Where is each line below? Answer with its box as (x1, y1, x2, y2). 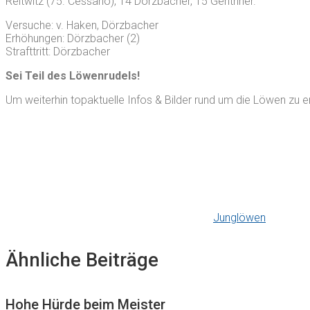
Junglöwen (213, 210, 266, 224)
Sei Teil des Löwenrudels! (6, 69, 140, 82)
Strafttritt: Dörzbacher (6, 44, 110, 58)
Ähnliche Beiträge (6, 248, 158, 271)
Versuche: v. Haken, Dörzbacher (6, 18, 158, 32)
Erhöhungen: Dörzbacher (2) (6, 31, 140, 45)
